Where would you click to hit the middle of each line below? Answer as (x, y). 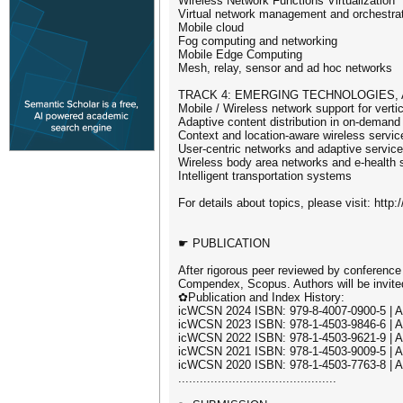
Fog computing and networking (258, 41)
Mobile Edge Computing (240, 54)
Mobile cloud (211, 27)
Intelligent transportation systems (265, 176)
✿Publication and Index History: (261, 297)
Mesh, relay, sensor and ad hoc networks (285, 68)
